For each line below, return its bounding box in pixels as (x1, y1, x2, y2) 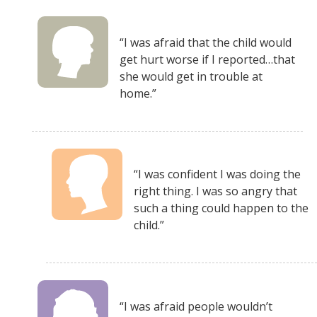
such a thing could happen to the (134, 200, 309, 217)
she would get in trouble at (120, 68, 263, 84)
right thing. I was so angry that (134, 183, 297, 200)
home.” (120, 85, 156, 101)
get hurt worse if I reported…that (120, 51, 295, 67)
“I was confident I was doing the (134, 166, 301, 183)
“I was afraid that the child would (120, 34, 292, 50)
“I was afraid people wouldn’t (120, 298, 272, 314)
